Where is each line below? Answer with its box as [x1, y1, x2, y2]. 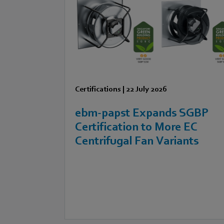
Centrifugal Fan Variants [75, 133, 199, 147]
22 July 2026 [126, 84, 167, 93]
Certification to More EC [75, 119, 198, 133]
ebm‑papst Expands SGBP [75, 105, 209, 119]
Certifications [75, 84, 121, 93]
